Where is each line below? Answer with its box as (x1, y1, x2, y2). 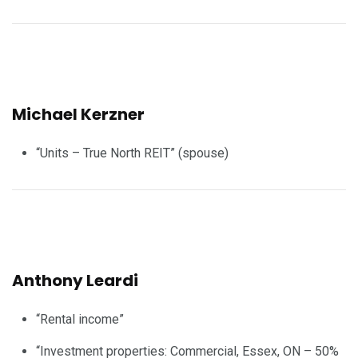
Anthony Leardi (12, 268, 138, 292)
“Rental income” (36, 311, 124, 327)
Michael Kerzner (12, 102, 145, 125)
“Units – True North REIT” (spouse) (36, 145, 229, 161)
